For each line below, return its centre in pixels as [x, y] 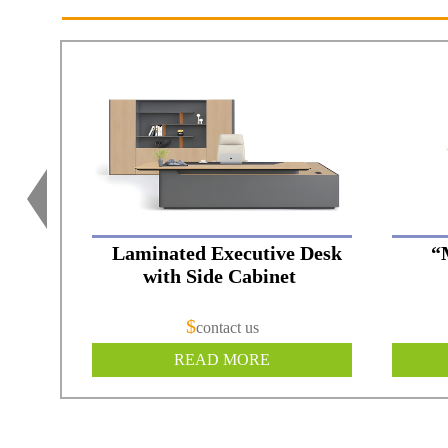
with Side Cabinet [222, 275]
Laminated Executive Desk [227, 252]
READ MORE [222, 359]
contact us [227, 327]
